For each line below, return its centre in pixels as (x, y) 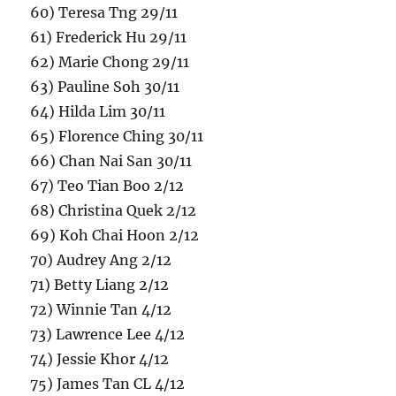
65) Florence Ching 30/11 (117, 137)
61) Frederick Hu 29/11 (109, 38)
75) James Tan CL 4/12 (108, 384)
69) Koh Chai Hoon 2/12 (115, 236)
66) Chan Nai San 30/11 (111, 161)
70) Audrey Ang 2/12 (101, 260)
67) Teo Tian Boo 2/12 (107, 186)
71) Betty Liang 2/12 (100, 285)
